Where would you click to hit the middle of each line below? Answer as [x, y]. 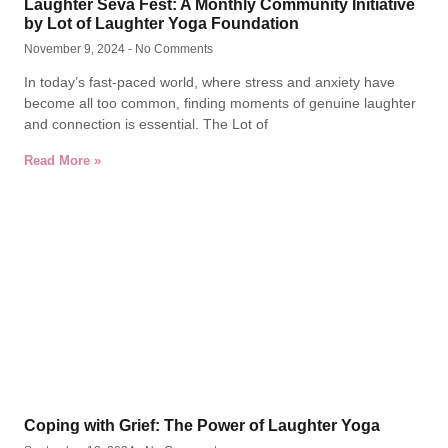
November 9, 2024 [76, 49]
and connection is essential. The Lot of [146, 124]
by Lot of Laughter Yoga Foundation [161, 23]
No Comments [172, 49]
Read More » [62, 160]
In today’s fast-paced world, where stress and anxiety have [209, 82]
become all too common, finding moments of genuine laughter [220, 103]
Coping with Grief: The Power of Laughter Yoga [202, 425]
